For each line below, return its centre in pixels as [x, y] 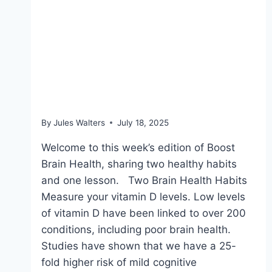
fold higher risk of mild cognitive [119, 262]
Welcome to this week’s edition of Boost [138, 147]
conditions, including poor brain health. [136, 229]
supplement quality [122, 45]
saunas [71, 96]
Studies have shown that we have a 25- [138, 246]
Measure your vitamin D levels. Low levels [143, 196]
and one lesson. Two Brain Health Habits [144, 180]
